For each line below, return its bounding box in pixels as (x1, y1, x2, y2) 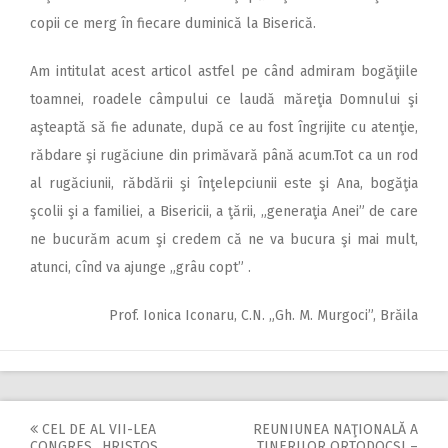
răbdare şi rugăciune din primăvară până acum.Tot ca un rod (30, 146, 418, 164)
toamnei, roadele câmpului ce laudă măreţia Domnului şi (30, 90, 418, 108)
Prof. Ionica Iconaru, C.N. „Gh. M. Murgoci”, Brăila (109, 306, 418, 324)
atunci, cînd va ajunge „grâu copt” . (30, 258, 251, 276)
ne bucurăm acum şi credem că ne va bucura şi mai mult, (30, 230, 418, 248)
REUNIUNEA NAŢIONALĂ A (253, 420, 418, 438)
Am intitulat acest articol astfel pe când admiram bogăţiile (30, 62, 418, 80)
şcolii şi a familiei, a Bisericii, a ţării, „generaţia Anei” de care (30, 202, 418, 220)
